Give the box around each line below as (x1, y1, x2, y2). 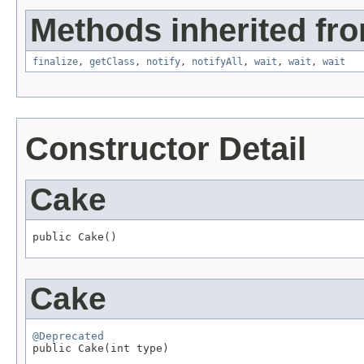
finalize (32, 56, 78, 68)
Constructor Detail (25, 131, 306, 167)
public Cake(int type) (32, 341, 169, 354)
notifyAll (192, 56, 243, 68)
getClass (89, 56, 135, 68)
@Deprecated (32, 329, 104, 342)
